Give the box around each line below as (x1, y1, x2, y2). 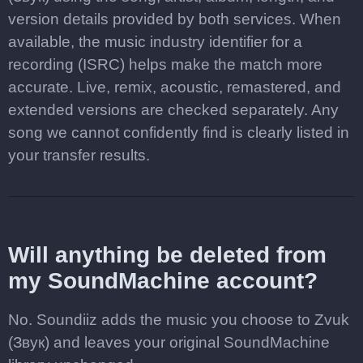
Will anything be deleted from (8, 242, 327, 267)
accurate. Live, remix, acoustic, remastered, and (8, 79, 341, 96)
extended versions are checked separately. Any (8, 101, 339, 118)
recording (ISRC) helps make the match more (8, 56, 322, 73)
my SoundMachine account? (8, 268, 318, 293)
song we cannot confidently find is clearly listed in (8, 124, 349, 141)
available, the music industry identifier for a (8, 33, 302, 50)
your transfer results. (8, 147, 150, 164)
